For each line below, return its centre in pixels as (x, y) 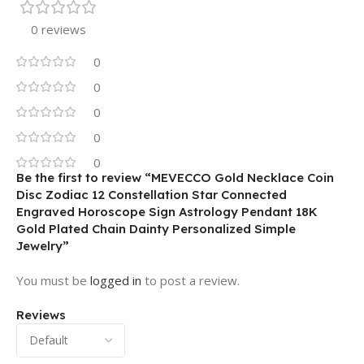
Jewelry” (43, 246)
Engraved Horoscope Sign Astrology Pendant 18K (167, 212)
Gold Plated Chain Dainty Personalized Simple (156, 229)
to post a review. (191, 281)
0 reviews (58, 30)
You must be (53, 281)
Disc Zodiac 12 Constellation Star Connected (152, 195)
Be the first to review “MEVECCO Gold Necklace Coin (175, 178)
